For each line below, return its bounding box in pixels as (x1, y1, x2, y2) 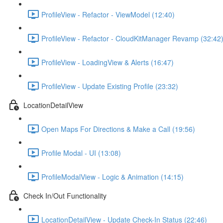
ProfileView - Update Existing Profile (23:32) (41, 81, 178, 91)
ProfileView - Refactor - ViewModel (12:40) (41, 9, 175, 19)
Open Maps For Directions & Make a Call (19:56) (41, 123, 195, 134)
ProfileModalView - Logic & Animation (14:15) (41, 171, 184, 182)
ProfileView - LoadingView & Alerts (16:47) (41, 57, 174, 67)
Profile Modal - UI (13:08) (41, 147, 121, 158)
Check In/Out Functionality (23, 190, 107, 201)
